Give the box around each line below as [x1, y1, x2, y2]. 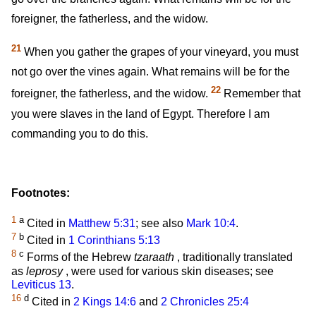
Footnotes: [11, 186, 70, 199]
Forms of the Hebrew [24, 251, 134, 264]
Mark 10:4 [186, 217, 236, 229]
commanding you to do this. [11, 127, 148, 140]
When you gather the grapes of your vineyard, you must [21, 46, 298, 59]
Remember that [221, 87, 300, 100]
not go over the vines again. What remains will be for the [11, 66, 290, 78]
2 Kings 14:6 [73, 295, 136, 308]
